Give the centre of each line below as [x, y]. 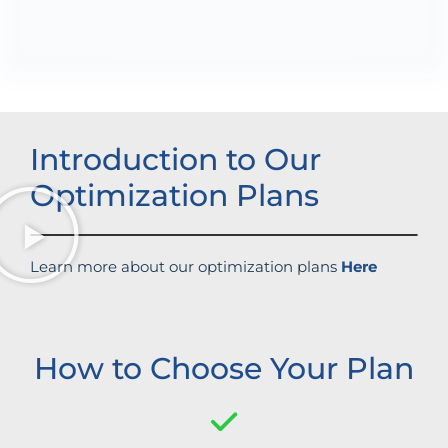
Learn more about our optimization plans [185, 267]
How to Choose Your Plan [224, 369]
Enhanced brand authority [231, 27]
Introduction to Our [175, 160]
